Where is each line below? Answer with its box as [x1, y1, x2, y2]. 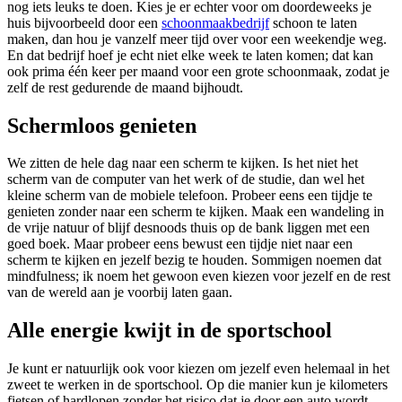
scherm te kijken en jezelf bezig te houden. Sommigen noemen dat [7, 252, 381, 268]
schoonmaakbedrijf [162, 14, 269, 31]
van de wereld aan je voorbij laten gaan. [7, 284, 232, 301]
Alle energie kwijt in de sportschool [7, 319, 332, 343]
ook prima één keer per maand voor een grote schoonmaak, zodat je [7, 63, 389, 79]
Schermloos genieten [7, 113, 197, 137]
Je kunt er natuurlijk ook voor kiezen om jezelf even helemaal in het [7, 361, 389, 377]
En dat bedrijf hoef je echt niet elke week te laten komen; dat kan [7, 47, 373, 63]
